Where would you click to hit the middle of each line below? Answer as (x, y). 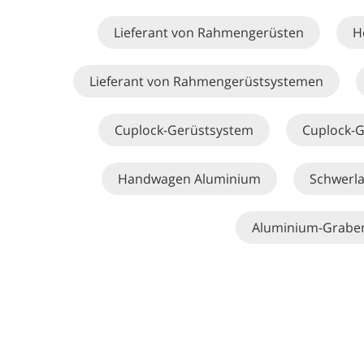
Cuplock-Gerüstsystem (184, 130)
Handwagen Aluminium (189, 179)
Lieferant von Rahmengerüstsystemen (206, 81)
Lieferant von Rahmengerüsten (209, 32)
